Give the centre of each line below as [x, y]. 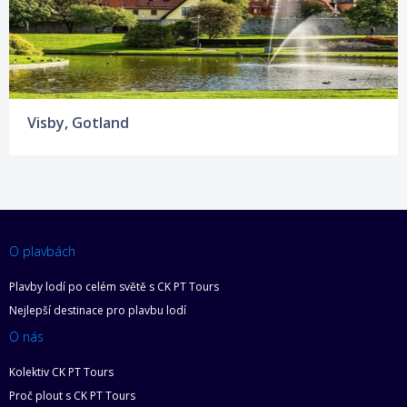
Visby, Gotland [78, 122]
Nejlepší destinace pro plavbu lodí [98, 310]
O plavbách [42, 251]
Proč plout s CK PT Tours [72, 395]
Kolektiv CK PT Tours [61, 372]
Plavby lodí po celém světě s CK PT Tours [114, 286]
